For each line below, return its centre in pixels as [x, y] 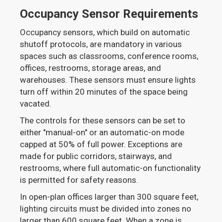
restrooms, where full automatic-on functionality [111, 168]
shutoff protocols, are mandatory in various [101, 44]
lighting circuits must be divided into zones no [106, 208]
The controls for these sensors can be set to [103, 120]
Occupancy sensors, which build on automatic [105, 32]
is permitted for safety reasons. [79, 180]
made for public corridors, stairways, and [96, 156]
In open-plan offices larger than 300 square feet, [109, 196]
